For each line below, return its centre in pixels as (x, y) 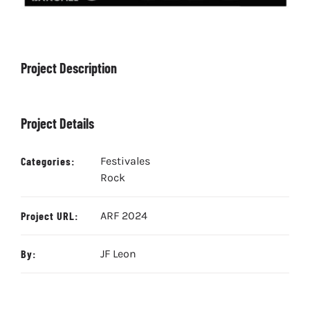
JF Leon (118, 254)
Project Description (69, 68)
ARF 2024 (124, 216)
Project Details (57, 124)
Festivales (125, 161)
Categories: (48, 161)
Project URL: (49, 216)
